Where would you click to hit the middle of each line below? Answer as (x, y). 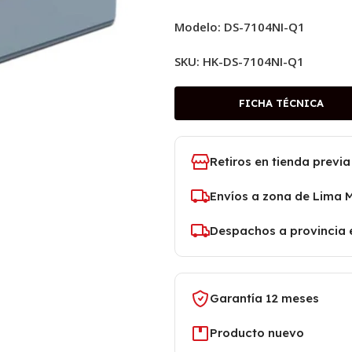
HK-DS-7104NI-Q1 (253, 61)
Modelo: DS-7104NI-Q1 (240, 27)
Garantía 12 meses (264, 298)
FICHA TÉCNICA (281, 103)
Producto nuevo (257, 333)
